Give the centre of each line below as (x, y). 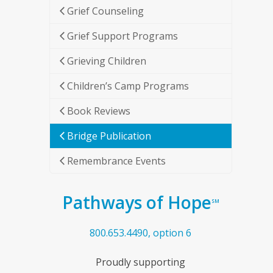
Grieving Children (106, 61)
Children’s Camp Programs (128, 86)
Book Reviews (98, 111)
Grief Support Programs (122, 36)
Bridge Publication (109, 136)
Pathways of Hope (136, 202)
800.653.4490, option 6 (141, 233)
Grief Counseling (105, 11)
